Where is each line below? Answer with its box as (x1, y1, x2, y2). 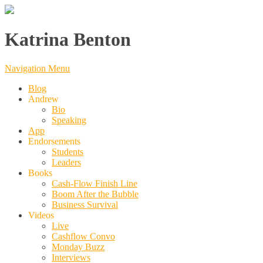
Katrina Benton (5, 29, 131, 50)
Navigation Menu (5, 63, 70, 73)
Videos (28, 210, 54, 220)
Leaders (52, 157, 81, 167)
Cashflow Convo (52, 231, 115, 241)
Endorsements (28, 136, 80, 146)
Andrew (28, 93, 59, 104)
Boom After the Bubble (52, 188, 139, 199)
